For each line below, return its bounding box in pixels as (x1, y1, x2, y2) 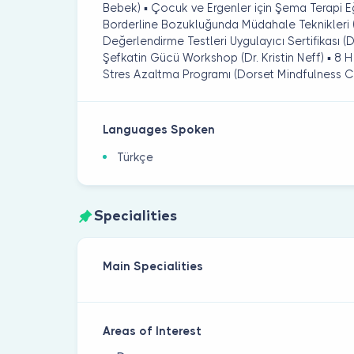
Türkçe (117, 151, 154, 164)
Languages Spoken (103, 123, 216, 137)
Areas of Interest (103, 324, 202, 337)
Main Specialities (103, 259, 204, 273)
